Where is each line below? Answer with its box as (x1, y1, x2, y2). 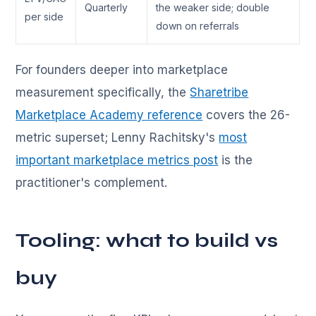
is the (218, 153, 253, 168)
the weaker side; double (156, 1, 270, 14)
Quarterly (85, 1, 128, 14)
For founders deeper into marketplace (16, 63, 229, 78)
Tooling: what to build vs (16, 229, 279, 253)
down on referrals (156, 20, 240, 32)
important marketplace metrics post (16, 153, 219, 168)
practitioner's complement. (16, 176, 168, 190)
